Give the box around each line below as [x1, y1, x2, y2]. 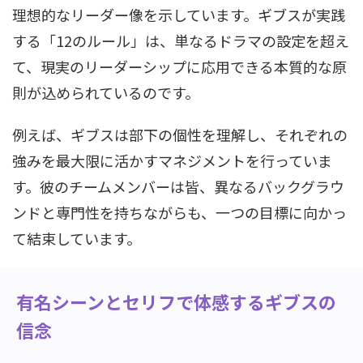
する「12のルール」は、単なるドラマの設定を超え [12, 30, 349, 51]
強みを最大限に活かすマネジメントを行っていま [12, 150, 332, 171]
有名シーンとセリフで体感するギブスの [16, 288, 336, 314]
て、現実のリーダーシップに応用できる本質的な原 [12, 56, 347, 77]
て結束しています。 [12, 228, 141, 249]
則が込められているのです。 [12, 82, 199, 103]
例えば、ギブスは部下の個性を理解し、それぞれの [12, 124, 348, 145]
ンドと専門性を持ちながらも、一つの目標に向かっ [12, 202, 347, 223]
